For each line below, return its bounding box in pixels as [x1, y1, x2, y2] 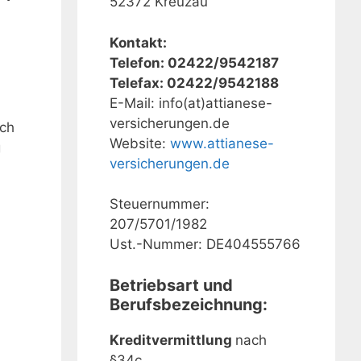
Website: [110, 135, 170, 151]
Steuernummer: [110, 196, 210, 213]
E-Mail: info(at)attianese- [110, 94, 272, 111]
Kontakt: [110, 34, 167, 51]
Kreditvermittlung [110, 331, 235, 348]
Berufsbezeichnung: [110, 294, 268, 314]
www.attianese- [170, 135, 274, 151]
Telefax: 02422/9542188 [110, 74, 279, 91]
